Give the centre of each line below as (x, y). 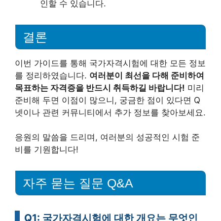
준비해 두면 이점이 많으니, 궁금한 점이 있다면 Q (108, 100)
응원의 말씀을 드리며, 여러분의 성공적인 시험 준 (107, 137)
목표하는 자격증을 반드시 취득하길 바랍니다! (100, 88)
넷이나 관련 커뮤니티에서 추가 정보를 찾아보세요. (110, 112)
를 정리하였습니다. (52, 75)
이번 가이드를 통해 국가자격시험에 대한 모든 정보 (110, 63)
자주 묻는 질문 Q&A (78, 183)
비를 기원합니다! (47, 149)
